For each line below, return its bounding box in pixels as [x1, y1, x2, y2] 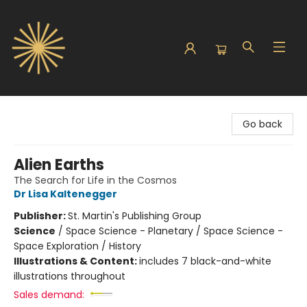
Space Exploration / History [14, 239, 141, 253]
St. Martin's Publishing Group [68, 209, 201, 223]
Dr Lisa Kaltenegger [14, 187, 117, 201]
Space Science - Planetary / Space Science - [66, 224, 283, 238]
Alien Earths [14, 154, 104, 175]
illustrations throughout [14, 269, 125, 283]
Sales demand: [14, 288, 84, 302]
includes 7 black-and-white [139, 254, 271, 268]
